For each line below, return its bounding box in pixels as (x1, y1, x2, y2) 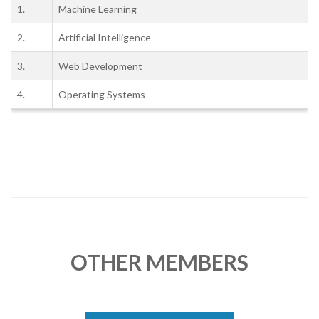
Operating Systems (58, 88, 145, 100)
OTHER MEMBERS (70, 249, 249, 275)
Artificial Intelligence (58, 31, 151, 43)
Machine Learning (58, 2, 137, 15)
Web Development (58, 59, 142, 72)
